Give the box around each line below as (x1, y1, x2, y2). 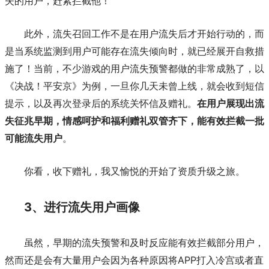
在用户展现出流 (197, 98, 264, 109)
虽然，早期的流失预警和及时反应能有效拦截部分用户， (24, 237, 264, 248)
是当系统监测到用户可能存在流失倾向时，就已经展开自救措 (5, 46, 264, 56)
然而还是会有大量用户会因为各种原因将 (5, 255, 178, 265)
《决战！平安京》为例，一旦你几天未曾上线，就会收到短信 (5, 80, 264, 91)
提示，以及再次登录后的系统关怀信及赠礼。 (5, 98, 197, 109)
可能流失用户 (5, 133, 62, 144)
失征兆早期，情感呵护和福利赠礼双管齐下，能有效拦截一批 (5, 115, 264, 126)
